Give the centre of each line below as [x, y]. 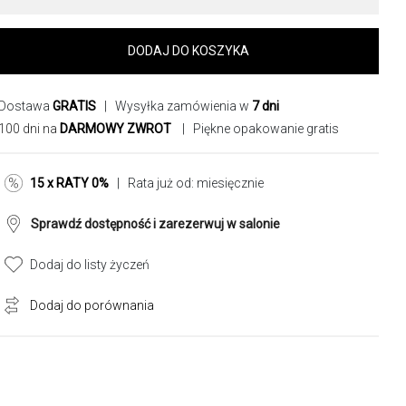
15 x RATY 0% [69, 183]
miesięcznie [230, 183]
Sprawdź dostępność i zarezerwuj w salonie [155, 224]
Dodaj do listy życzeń [90, 265]
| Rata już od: [153, 183]
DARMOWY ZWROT [116, 129]
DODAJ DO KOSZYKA [188, 51]
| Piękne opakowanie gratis [258, 129]
